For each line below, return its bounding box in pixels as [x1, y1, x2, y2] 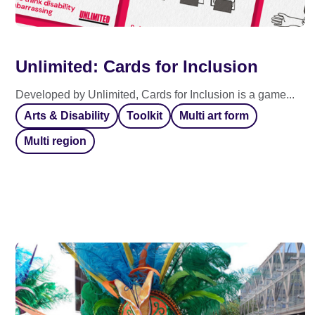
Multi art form [179, 110, 249, 122]
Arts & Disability [24, 110, 110, 122]
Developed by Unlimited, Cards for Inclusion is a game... [15, 89, 295, 101]
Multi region [24, 135, 86, 147]
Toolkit [127, 110, 162, 122]
